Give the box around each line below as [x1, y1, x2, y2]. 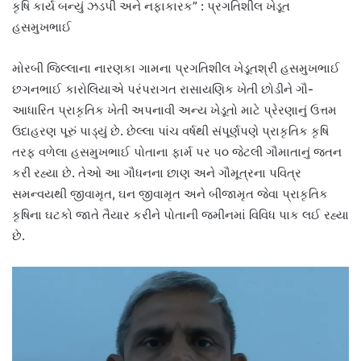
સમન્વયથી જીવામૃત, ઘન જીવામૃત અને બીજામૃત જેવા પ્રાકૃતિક [12, 185, 328, 201]
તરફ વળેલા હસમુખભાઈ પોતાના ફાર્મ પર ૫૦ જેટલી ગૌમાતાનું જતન [12, 143, 342, 160]
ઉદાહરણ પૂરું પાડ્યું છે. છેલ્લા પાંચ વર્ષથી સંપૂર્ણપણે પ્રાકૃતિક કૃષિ [12, 122, 329, 139]
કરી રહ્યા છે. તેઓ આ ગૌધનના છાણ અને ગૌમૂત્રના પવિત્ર [12, 164, 301, 180]
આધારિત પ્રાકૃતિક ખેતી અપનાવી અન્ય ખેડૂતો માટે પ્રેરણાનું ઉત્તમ [12, 102, 337, 118]
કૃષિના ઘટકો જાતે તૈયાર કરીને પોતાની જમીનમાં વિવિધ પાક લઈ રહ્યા [12, 206, 349, 222]
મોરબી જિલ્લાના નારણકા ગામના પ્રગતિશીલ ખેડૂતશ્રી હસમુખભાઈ [12, 60, 340, 76]
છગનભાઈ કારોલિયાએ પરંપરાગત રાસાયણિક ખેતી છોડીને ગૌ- [12, 81, 313, 97]
